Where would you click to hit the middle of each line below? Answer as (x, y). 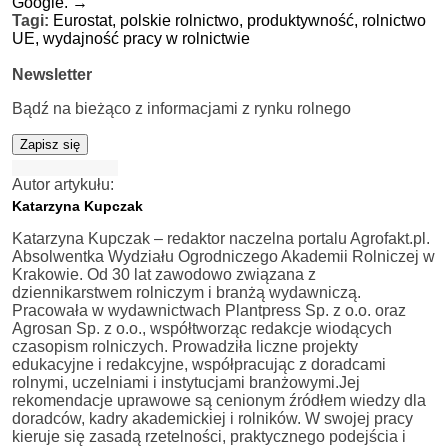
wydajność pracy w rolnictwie (146, 38)
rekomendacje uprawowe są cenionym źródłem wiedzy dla (219, 400)
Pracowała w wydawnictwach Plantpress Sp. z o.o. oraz (209, 310)
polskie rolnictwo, (183, 20)
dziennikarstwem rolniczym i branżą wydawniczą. (186, 292)
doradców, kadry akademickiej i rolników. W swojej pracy (212, 418)
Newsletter (52, 74)
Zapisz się (50, 144)
